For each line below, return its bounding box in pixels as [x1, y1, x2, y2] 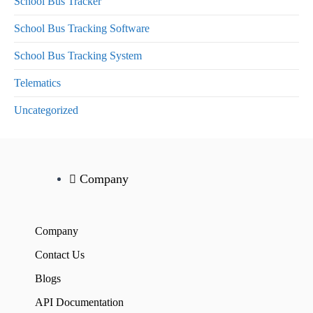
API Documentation [35, 296, 124, 309]
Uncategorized [14, 104, 78, 117]
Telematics [14, 77, 61, 89]
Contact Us [35, 249, 85, 261]
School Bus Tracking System [14, 50, 142, 62]
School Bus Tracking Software [14, 22, 150, 35]
